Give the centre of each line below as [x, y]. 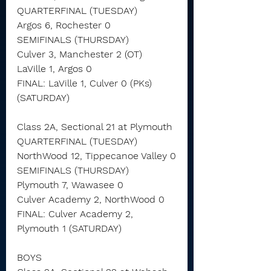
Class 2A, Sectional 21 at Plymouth [95, 127]
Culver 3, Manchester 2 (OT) [80, 54]
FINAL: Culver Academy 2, [77, 214]
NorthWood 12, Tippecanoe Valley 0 [96, 156]
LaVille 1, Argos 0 [54, 69]
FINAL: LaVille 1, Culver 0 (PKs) [86, 83]
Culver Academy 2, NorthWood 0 [91, 199]
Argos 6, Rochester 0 [64, 25]
